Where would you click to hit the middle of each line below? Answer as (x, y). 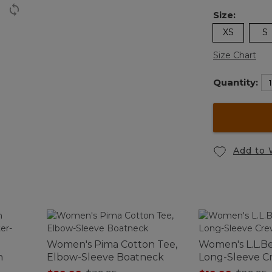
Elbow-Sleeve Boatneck (105, 257)
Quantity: (236, 83)
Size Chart (235, 56)
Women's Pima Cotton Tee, (112, 244)
